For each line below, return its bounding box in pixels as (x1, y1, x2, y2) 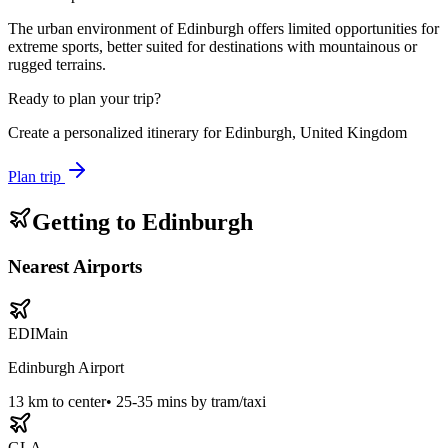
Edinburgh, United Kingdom (225, 124, 407, 142)
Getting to (32, 209, 142, 236)
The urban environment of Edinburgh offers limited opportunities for (8, 20, 439, 38)
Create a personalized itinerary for (8, 124, 225, 142)
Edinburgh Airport (8, 358, 124, 376)
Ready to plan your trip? (8, 90, 161, 108)
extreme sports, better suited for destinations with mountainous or (8, 38, 417, 56)
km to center (24, 392, 106, 410)
